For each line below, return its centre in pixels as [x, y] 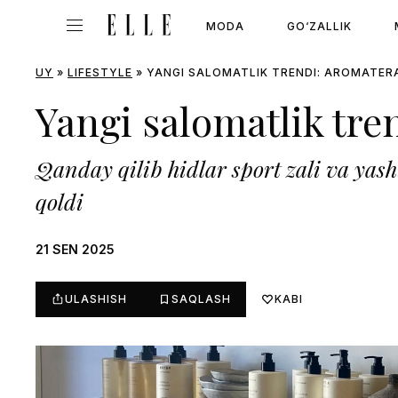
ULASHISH [96, 299]
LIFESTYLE [100, 72]
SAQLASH [201, 299]
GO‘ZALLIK [319, 26]
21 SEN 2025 [75, 249]
